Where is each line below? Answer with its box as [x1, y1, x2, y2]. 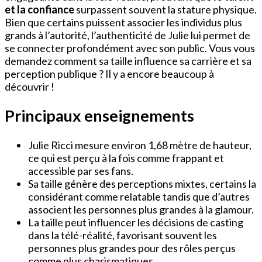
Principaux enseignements [5, 106, 194, 126]
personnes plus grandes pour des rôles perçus [28, 241, 236, 254]
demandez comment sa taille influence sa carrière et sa [5, 54, 251, 67]
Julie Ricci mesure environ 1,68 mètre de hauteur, [28, 138, 251, 151]
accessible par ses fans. [28, 164, 133, 177]
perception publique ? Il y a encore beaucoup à [5, 67, 214, 80]
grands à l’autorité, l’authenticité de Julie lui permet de [5, 28, 250, 42]
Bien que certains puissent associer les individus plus [5, 15, 242, 29]
